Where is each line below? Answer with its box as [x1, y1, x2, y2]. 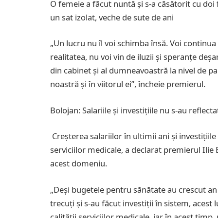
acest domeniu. [50, 158, 107, 169]
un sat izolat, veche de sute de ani [50, 11, 174, 23]
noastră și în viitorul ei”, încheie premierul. [50, 78, 205, 90]
